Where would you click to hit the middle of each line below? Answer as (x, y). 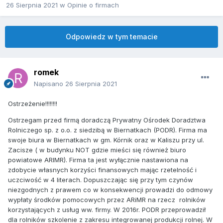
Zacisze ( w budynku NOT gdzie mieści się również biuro (97, 150)
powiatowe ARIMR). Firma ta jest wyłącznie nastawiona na (98, 160)
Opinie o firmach (93, 5)
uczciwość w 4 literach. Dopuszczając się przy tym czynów (101, 180)
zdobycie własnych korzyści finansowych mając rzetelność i (102, 170)
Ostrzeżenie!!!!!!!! (33, 104)
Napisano (50, 84)
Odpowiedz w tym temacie (111, 37)
